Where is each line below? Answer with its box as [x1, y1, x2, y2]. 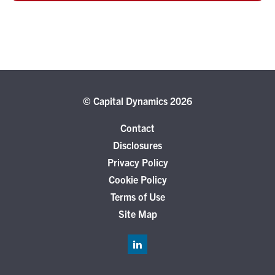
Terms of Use [110, 190, 165, 203]
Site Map [118, 207, 157, 220]
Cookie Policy [108, 172, 167, 185]
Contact [120, 121, 155, 134]
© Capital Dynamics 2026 [83, 94, 192, 107]
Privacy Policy [107, 155, 168, 168]
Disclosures [113, 138, 162, 151]
